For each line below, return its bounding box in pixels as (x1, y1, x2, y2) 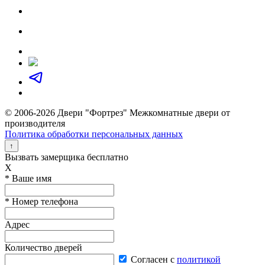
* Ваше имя (5, 173, 51, 183)
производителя (5, 118, 65, 128)
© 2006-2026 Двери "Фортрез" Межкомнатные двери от (5, 108, 230, 118)
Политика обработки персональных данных (5, 129, 183, 139)
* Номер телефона (5, 196, 78, 206)
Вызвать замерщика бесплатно (5, 152, 128, 162)
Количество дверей (5, 243, 82, 253)
